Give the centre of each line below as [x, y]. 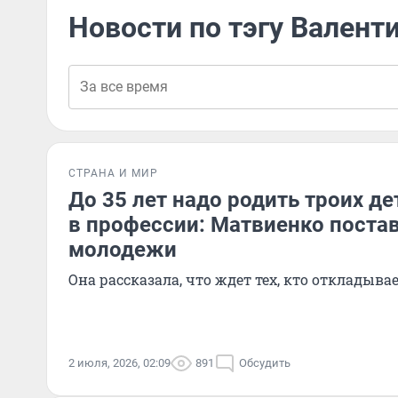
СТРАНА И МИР [113, 173]
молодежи [123, 250]
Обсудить [265, 363]
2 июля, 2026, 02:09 [119, 363]
